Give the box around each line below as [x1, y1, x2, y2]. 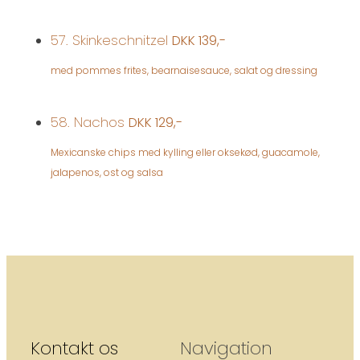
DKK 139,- [172, 31, 226, 50]
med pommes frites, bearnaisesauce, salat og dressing [51, 63, 317, 77]
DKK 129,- [129, 112, 182, 132]
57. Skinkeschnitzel [51, 30, 172, 50]
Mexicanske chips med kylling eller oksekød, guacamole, [51, 145, 320, 159]
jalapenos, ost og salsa [51, 165, 163, 179]
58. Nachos [51, 112, 129, 132]
